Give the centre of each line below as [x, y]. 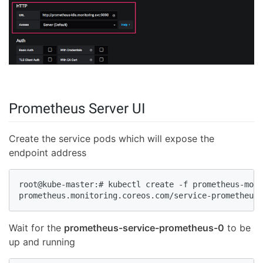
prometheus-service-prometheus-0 [144, 228]
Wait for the [36, 228]
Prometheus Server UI [77, 109]
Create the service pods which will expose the [112, 139]
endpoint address [48, 153]
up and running [42, 242]
